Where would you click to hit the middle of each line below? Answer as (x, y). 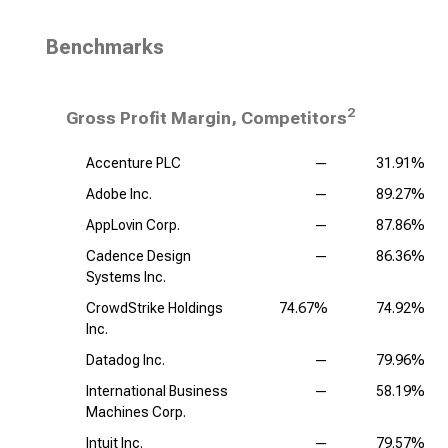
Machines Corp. (136, 412)
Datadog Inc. (125, 360)
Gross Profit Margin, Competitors (206, 118)
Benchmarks (105, 47)
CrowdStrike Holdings (154, 308)
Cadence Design (138, 256)
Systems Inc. (126, 277)
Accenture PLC (133, 163)
